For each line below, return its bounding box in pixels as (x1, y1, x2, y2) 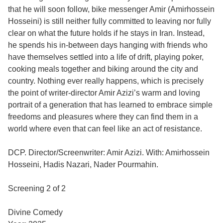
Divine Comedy (8, 208, 63, 217)
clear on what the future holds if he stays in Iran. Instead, (8, 28, 205, 37)
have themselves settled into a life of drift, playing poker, (8, 52, 204, 61)
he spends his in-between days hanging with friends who (8, 40, 208, 49)
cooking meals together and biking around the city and (8, 64, 198, 73)
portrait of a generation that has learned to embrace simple (8, 100, 213, 109)
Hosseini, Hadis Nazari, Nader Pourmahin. (8, 160, 158, 169)
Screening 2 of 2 (8, 184, 66, 193)
